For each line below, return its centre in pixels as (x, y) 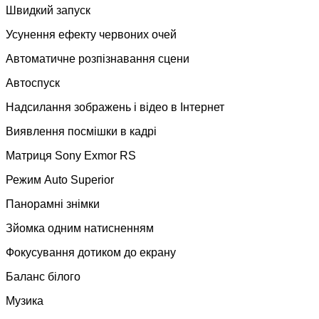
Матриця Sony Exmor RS (71, 155)
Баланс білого (43, 276)
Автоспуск (33, 83)
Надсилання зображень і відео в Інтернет (115, 107)
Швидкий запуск (48, 10)
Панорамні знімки (53, 204)
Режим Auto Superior (60, 179)
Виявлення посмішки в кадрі (81, 131)
